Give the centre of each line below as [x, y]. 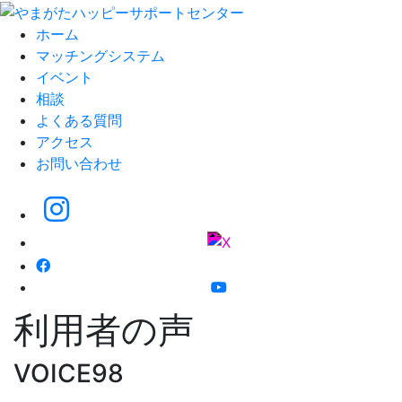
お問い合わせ [79, 163]
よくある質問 [79, 120]
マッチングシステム [100, 55]
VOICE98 [69, 373]
